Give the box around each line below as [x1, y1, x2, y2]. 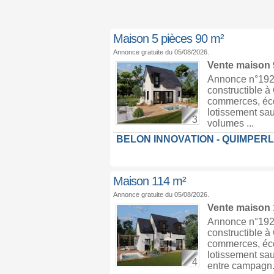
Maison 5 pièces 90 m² [113, 32, 224, 45]
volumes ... [207, 118, 254, 128]
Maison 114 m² [113, 174, 186, 188]
